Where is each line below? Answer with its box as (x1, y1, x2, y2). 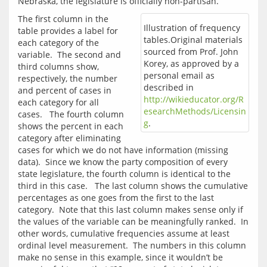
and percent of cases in (18, 85, 111, 96)
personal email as (144, 70, 215, 81)
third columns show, (18, 61, 99, 72)
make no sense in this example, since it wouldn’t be (18, 252, 223, 263)
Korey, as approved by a (144, 58, 239, 69)
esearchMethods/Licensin (144, 105, 246, 117)
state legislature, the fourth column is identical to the (18, 168, 231, 179)
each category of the (18, 37, 99, 48)
